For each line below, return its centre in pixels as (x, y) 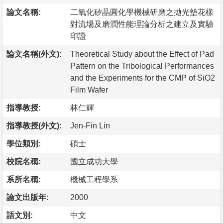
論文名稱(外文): (34, 54)
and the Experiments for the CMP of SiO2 (143, 78)
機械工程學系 (94, 179)
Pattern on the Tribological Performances (142, 66)
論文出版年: (28, 197)
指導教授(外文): (34, 125)
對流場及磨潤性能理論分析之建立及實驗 (142, 24)
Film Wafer (89, 90)
